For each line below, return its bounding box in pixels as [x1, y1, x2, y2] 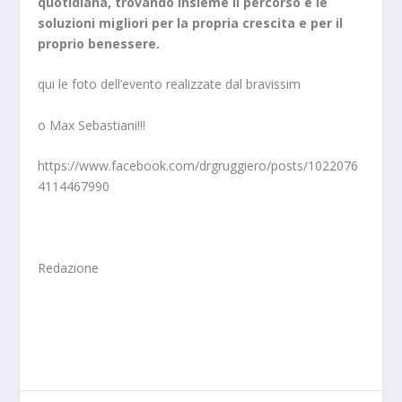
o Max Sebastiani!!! [38, 116, 146, 134]
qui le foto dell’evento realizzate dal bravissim [38, 75, 301, 93]
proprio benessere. [38, 34, 161, 52]
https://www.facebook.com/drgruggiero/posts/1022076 [38, 156, 359, 174]
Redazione [38, 258, 100, 276]
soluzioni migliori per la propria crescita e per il [38, 13, 344, 31]
